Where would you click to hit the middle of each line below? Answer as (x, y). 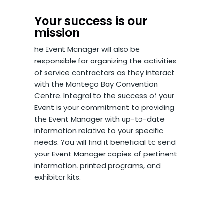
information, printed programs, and (98, 166)
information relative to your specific (99, 131)
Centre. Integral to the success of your (105, 96)
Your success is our (91, 21)
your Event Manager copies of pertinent (106, 154)
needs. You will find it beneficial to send (105, 142)
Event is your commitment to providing (105, 108)
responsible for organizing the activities (106, 61)
